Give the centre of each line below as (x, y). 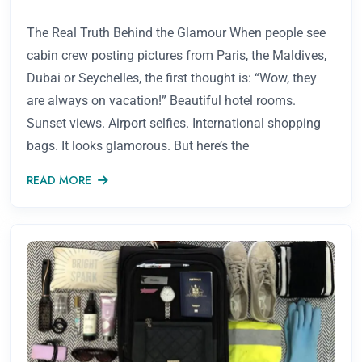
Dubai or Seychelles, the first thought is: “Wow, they (172, 78)
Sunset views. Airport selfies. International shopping (174, 123)
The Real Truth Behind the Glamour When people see (176, 32)
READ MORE (59, 180)
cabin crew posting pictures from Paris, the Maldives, (177, 55)
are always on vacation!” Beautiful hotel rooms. (161, 100)
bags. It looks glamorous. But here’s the (138, 145)
